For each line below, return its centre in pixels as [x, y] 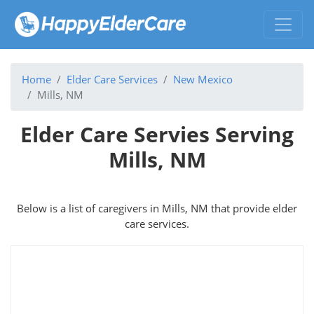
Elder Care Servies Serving [157, 134]
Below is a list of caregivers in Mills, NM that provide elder [157, 208]
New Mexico [203, 79]
